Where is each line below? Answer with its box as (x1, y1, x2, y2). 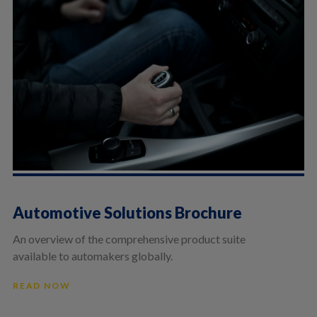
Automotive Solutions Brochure (12, 203, 242, 223)
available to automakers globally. (12, 249, 173, 263)
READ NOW (12, 280, 71, 292)
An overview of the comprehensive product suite (12, 232, 246, 246)
